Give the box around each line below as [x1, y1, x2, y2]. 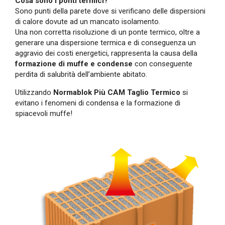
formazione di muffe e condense [15, 59, 133, 69]
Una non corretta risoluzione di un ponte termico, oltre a [15, 28, 200, 37]
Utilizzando [15, 88, 51, 97]
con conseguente [133, 59, 192, 69]
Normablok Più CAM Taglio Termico [51, 88, 180, 97]
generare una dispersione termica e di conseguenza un [15, 38, 196, 48]
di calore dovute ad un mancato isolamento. [15, 17, 160, 27]
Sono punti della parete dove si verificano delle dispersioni [15, 7, 205, 16]
